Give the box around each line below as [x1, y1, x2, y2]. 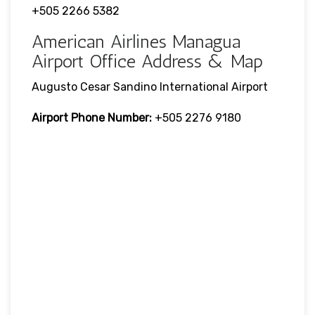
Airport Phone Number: [32, 110, 152, 124]
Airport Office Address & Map [32, 50, 263, 72]
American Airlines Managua [32, 30, 240, 53]
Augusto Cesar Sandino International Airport [32, 79, 271, 94]
